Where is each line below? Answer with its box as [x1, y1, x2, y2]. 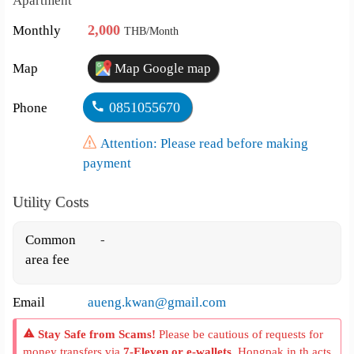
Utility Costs [13, 194, 89, 210]
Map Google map [111, 61, 212, 76]
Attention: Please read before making [100, 136, 308, 151]
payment [82, 156, 131, 171]
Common [25, 232, 77, 247]
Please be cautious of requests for [156, 327, 324, 341]
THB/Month [124, 25, 179, 37]
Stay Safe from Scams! [38, 327, 156, 341]
